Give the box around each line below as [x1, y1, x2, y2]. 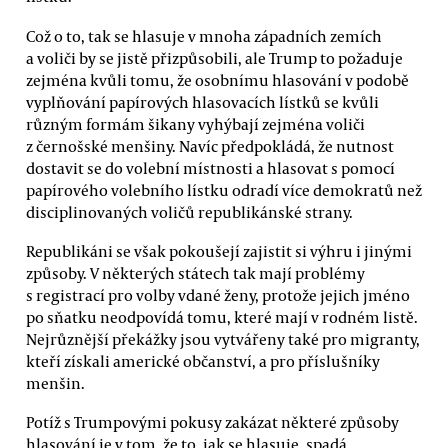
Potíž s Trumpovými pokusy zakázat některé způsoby [26, 412, 399, 433]
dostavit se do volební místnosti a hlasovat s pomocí [26, 157, 395, 178]
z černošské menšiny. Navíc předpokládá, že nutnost [26, 135, 394, 156]
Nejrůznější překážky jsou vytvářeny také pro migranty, [26, 328, 420, 349]
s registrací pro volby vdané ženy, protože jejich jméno [26, 284, 410, 305]
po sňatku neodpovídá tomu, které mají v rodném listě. [26, 306, 418, 327]
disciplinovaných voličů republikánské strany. [26, 201, 353, 222]
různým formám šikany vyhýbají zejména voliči [26, 113, 365, 134]
